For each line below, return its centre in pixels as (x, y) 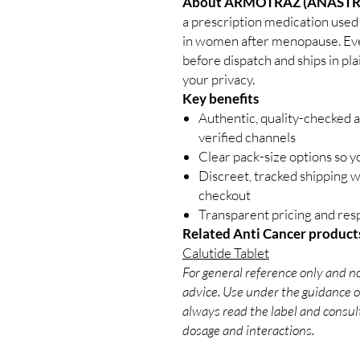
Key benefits (221, 98)
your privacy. (219, 79)
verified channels (247, 137)
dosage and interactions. (248, 329)
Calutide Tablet (226, 252)
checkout (225, 194)
